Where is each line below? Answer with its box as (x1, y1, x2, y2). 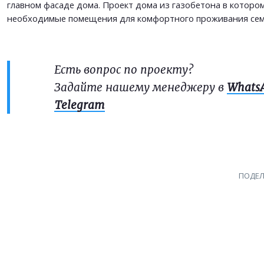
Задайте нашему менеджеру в (54, 80, 227, 95)
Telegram (55, 98, 104, 113)
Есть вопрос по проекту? (54, 62, 193, 77)
